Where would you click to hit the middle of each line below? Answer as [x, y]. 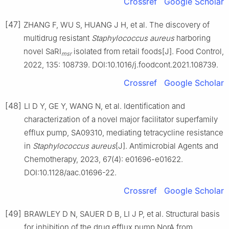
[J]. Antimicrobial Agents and [167, 146]
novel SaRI [42, 51]
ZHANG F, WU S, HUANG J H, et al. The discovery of [117, 25]
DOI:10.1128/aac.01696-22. [70, 172]
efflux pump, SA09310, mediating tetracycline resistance [124, 132]
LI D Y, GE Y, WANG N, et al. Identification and [105, 106]
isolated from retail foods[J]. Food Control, [148, 51]
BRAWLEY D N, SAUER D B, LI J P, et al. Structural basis [122, 214]
